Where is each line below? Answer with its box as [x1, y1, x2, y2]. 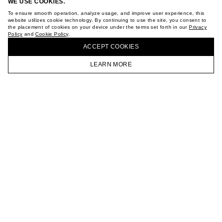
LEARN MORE [90, 61, 132, 68]
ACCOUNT [181, 72, 207, 78]
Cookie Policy [35, 31, 68, 37]
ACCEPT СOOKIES [83, 43, 139, 50]
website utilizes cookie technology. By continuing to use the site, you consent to [8, 17, 207, 23]
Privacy [189, 24, 207, 30]
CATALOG [71, 72, 96, 78]
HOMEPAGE [12, 72, 43, 78]
